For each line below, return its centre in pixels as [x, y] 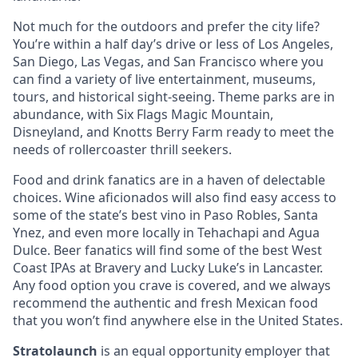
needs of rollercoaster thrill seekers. [122, 149]
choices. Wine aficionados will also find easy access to [175, 197]
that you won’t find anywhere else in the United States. [178, 320]
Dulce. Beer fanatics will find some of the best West [167, 250]
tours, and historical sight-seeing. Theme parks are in [174, 97]
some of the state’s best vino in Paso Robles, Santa [165, 215]
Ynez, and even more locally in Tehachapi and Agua [166, 233]
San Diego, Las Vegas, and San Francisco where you [168, 62]
